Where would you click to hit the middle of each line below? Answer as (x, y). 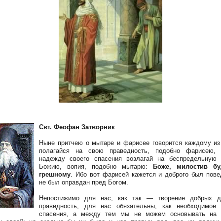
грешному (55, 174)
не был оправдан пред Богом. (84, 182)
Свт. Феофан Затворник (77, 127)
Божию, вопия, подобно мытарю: (96, 166)
